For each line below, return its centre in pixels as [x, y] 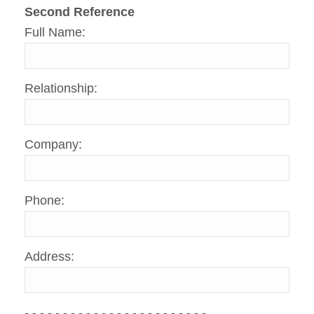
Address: [49, 257]
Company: [53, 145]
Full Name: [55, 33]
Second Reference [80, 12]
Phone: [45, 201]
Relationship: [61, 89]
